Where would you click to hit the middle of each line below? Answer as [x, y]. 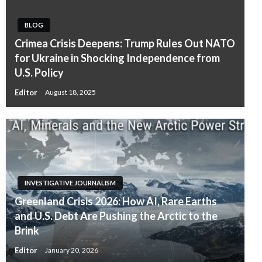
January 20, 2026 [72, 250]
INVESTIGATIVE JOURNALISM [70, 182]
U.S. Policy [39, 72]
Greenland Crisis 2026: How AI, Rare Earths [116, 201]
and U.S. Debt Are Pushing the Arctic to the [116, 216]
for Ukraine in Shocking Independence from [117, 58]
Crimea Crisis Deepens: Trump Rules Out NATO [125, 43]
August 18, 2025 [70, 92]
